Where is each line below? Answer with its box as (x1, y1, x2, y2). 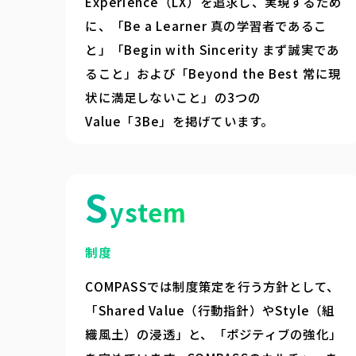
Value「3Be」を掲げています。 (85, 111, 274, 130)
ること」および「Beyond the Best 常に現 (85, 64, 342, 82)
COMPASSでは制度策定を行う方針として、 (85, 277, 340, 295)
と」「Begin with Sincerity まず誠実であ (85, 40, 340, 58)
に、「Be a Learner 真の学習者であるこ (85, 16, 327, 34)
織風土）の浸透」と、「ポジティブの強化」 (85, 324, 342, 342)
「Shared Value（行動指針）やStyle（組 (85, 300, 335, 319)
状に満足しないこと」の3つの (85, 87, 261, 106)
